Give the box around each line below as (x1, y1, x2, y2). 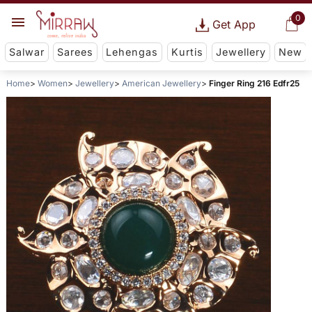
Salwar (8, 46, 45, 58)
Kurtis (171, 46, 203, 58)
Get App (212, 17, 256, 31)
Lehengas (106, 46, 159, 58)
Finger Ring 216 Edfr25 (208, 78, 299, 89)
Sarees (57, 46, 94, 58)
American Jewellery (121, 78, 201, 89)
